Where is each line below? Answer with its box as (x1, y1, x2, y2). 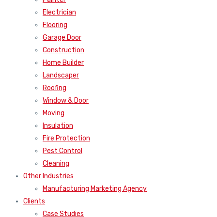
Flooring (43, 20, 67, 29)
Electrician (43, 8, 76, 16)
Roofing (43, 83, 66, 92)
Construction (43, 46, 84, 54)
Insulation (43, 121, 73, 130)
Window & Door (43, 96, 89, 105)
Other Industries (23, 171, 74, 180)
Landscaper (43, 71, 79, 79)
